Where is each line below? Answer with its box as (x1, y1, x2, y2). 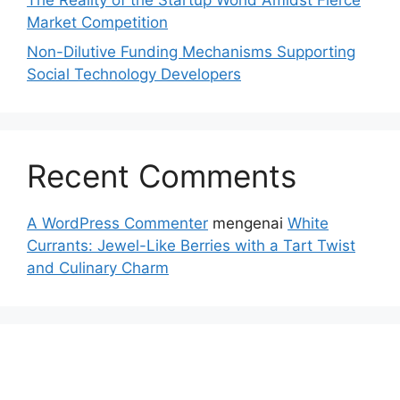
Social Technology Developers (27, 65, 241, 83)
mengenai (208, 214, 287, 232)
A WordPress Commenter (27, 214, 208, 232)
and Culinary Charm (27, 259, 169, 277)
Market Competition (27, 12, 168, 31)
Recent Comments (27, 157, 296, 195)
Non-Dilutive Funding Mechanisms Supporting (27, 43, 355, 61)
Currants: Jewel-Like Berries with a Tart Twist (27, 237, 355, 254)
